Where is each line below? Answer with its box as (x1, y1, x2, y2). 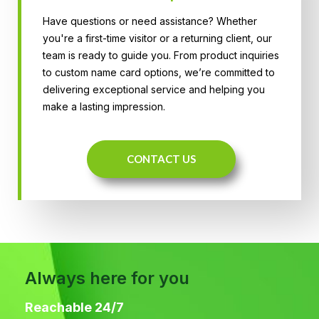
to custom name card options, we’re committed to (43, 66, 275, 78)
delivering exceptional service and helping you (43, 83, 265, 95)
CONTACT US (127, 152, 196, 165)
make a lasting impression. (43, 100, 165, 113)
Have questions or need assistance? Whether (43, 14, 257, 27)
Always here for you (25, 267, 189, 288)
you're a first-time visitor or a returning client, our (43, 31, 272, 44)
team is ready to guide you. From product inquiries (43, 48, 279, 61)
